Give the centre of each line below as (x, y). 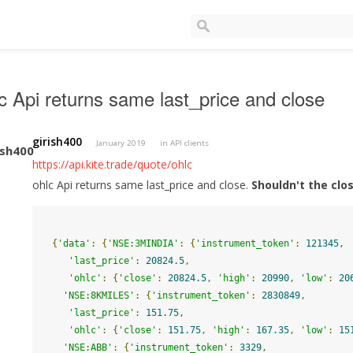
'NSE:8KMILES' (99, 296)
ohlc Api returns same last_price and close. (142, 185)
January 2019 (121, 143)
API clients (190, 143)
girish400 (58, 142)
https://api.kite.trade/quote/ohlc (113, 165)
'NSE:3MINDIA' (143, 244)
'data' (74, 244)
